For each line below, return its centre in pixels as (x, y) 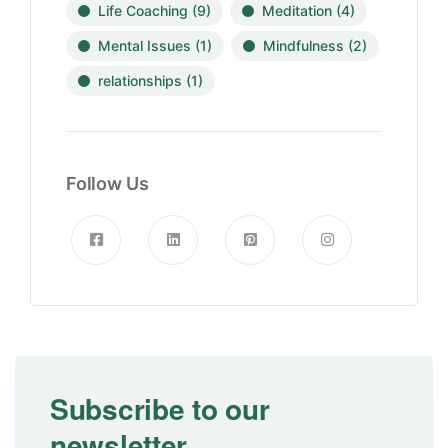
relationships (140, 80)
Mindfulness (303, 45)
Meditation (297, 10)
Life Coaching (143, 10)
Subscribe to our (160, 408)
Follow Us (107, 183)
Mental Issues (144, 45)
